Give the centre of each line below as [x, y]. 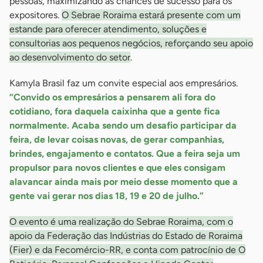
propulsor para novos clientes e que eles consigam [117, 168]
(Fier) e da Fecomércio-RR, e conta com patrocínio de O [127, 250]
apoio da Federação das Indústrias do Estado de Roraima [126, 236]
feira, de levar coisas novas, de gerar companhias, [117, 140]
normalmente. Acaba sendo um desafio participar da [123, 126]
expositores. [36, 15]
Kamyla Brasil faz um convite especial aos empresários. [124, 83]
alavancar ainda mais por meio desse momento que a [124, 182]
